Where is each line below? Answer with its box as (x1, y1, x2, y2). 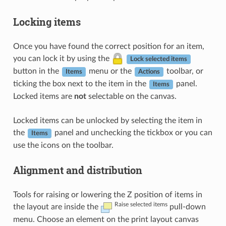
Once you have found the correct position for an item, (13, 42, 204, 51)
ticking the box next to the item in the (13, 80, 148, 88)
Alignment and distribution (13, 163, 142, 177)
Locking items (13, 15, 81, 29)
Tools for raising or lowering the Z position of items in (13, 191, 202, 199)
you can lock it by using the (13, 54, 111, 63)
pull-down (167, 203, 206, 211)
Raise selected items (114, 201, 167, 208)
